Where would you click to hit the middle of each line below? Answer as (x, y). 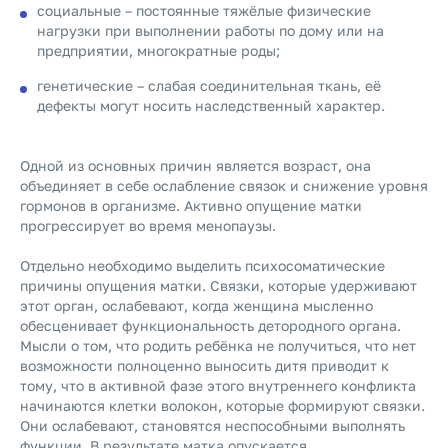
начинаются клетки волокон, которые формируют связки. (222, 405)
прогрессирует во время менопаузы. (148, 225)
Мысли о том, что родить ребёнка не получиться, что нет (218, 345)
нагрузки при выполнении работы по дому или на (210, 30)
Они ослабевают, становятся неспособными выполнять (212, 425)
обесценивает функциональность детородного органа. (210, 325)
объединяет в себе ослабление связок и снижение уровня (224, 185)
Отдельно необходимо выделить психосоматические (202, 265)
